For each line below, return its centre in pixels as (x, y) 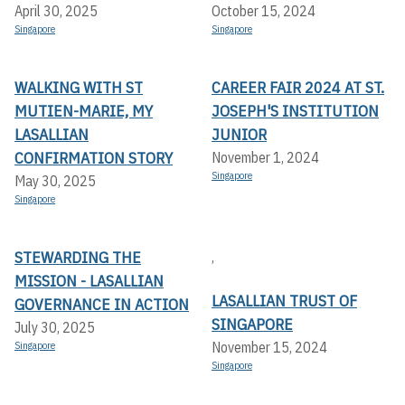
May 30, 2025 (55, 181)
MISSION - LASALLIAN (89, 281)
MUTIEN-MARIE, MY (84, 111)
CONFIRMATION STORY (94, 158)
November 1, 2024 (265, 158)
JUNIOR (239, 135)
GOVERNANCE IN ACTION (102, 305)
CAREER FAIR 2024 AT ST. (298, 88)
